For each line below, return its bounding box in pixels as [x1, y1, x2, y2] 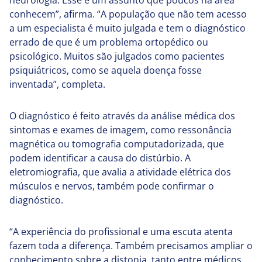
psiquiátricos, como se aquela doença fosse [9, 64, 202, 77]
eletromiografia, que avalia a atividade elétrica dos [9, 166, 231, 179]
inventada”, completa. [9, 78, 105, 91]
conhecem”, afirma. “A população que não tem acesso [9, 8, 247, 21]
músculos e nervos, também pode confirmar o [9, 180, 214, 193]
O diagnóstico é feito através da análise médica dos [9, 109, 235, 123]
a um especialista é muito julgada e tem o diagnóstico [9, 22, 246, 35]
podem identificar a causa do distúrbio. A [9, 151, 191, 165]
